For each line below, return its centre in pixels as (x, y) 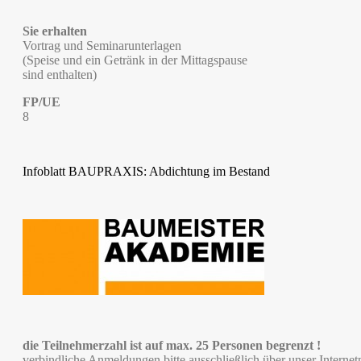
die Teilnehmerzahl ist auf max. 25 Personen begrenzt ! (172, 345)
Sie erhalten (55, 31)
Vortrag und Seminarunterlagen (102, 46)
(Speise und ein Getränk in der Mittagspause (135, 60)
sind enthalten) (60, 75)
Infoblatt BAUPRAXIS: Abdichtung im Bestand (146, 171)
